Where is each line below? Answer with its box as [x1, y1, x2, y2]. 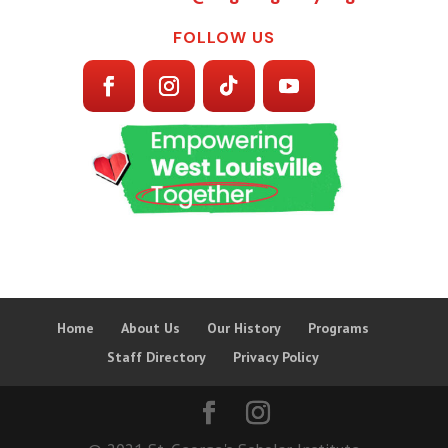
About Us [120, 319, 180, 338]
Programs [307, 319, 369, 338]
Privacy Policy [232, 348, 319, 367]
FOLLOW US [173, 26, 275, 48]
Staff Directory [106, 348, 206, 367]
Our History [206, 319, 281, 338]
